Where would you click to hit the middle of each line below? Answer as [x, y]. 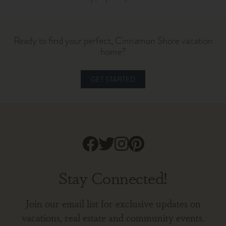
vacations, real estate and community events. [113, 217]
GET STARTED [113, 79]
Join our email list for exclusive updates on [113, 203]
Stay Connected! [113, 177]
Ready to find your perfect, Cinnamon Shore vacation [113, 41]
